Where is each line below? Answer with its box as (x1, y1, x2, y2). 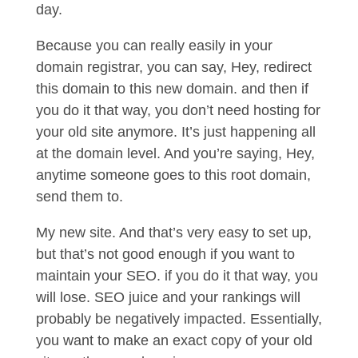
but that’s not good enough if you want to (35, 246, 295, 262)
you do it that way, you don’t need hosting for (35, 102, 320, 118)
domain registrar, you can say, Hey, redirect (35, 59, 312, 75)
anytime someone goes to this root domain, (35, 167, 311, 183)
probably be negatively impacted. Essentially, (35, 311, 322, 327)
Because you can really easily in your (35, 38, 272, 54)
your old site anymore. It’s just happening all (35, 124, 316, 140)
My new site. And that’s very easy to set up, (35, 225, 312, 241)
